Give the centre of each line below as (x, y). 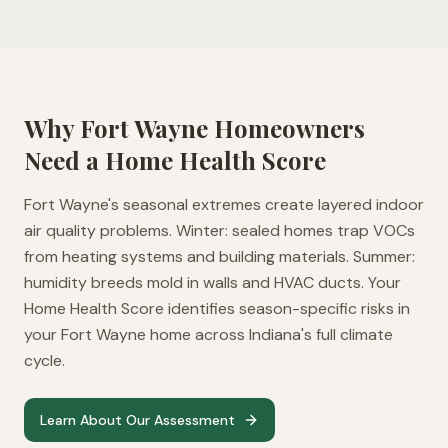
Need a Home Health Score (175, 160)
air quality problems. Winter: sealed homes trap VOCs (219, 230)
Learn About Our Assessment (137, 420)
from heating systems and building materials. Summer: (219, 256)
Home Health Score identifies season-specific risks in (217, 308)
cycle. (44, 360)
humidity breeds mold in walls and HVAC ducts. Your (212, 282)
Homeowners (286, 128)
